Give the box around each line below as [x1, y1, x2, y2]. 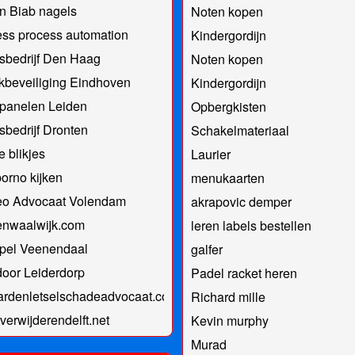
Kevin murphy [190, 311, 269, 330]
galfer [190, 239, 223, 258]
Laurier [190, 144, 231, 163]
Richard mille [190, 287, 265, 306]
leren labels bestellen [190, 216, 311, 235]
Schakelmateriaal [190, 120, 289, 139]
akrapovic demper [190, 192, 292, 211]
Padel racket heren [190, 263, 297, 282]
